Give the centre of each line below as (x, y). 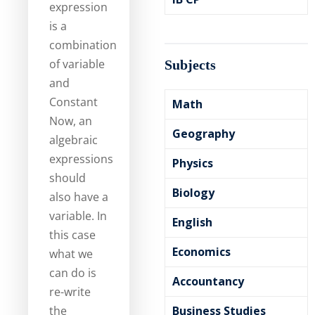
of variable (77, 64)
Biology (193, 193)
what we (71, 254)
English (192, 222)
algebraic (73, 140)
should (67, 178)
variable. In (78, 216)
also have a (79, 197)
